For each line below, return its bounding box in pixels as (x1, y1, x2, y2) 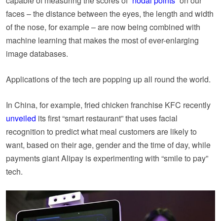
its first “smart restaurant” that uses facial (36, 112, 178, 124)
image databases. (6, 47, 68, 59)
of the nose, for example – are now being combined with (6, 21, 200, 33)
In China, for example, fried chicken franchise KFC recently (6, 99, 211, 110)
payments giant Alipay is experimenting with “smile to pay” (6, 152, 208, 164)
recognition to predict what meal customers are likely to (6, 125, 197, 137)
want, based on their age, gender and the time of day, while (6, 139, 211, 150)
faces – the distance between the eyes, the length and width (6, 7, 214, 19)
